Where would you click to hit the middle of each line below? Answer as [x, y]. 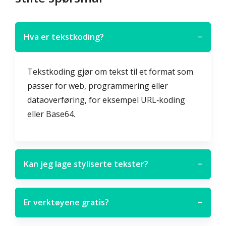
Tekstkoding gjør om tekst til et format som [110, 72]
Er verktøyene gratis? [66, 202]
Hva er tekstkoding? [64, 37]
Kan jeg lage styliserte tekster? [86, 164]
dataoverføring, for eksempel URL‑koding [106, 100]
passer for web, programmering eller [98, 86]
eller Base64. [51, 114]
